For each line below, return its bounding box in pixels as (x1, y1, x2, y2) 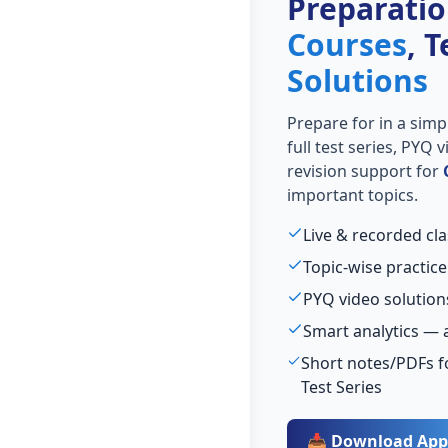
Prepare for (286, 111, 379, 134)
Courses (286, 23, 407, 65)
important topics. (286, 183, 418, 206)
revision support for (286, 159, 443, 182)
